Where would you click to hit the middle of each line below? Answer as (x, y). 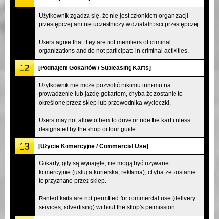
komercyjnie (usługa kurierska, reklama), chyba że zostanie (117, 172)
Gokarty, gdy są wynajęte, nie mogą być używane (104, 163)
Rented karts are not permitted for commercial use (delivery (117, 198)
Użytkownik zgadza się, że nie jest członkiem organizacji (113, 15)
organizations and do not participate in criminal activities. (114, 51)
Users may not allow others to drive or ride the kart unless (114, 120)
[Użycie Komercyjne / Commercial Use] (93, 146)
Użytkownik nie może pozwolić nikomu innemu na (105, 85)
